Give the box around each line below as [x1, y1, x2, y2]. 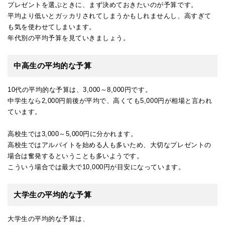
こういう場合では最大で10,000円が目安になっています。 [8, 163, 185, 171]
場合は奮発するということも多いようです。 [8, 152, 144, 160]
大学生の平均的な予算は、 [8, 214, 89, 222]
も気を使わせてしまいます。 [8, 23, 96, 31]
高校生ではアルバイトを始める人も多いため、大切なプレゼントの [8, 141, 211, 149]
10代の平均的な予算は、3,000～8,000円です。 [8, 85, 152, 93]
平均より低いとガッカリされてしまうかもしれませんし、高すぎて [8, 12, 211, 20]
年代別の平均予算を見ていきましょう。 [8, 34, 130, 42]
